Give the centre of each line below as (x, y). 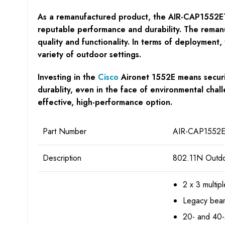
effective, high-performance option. (105, 102)
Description (62, 158)
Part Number (64, 131)
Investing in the (68, 77)
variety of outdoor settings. (89, 54)
